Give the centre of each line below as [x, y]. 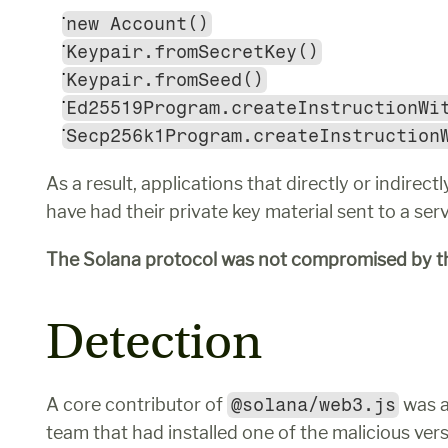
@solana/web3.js [313, 405]
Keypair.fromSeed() [164, 80]
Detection [154, 342]
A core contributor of [136, 404]
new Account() [137, 24]
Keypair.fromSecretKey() [192, 52]
